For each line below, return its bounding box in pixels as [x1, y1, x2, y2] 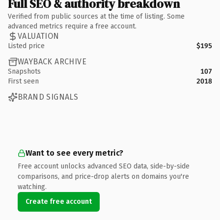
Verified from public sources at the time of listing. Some [8, 12, 185, 21]
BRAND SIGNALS [18, 92, 79, 102]
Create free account [26, 197, 92, 206]
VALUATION [18, 31, 59, 41]
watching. [18, 182, 47, 191]
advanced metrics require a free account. [8, 22, 137, 30]
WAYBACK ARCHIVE [18, 57, 86, 66]
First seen [8, 77, 39, 85]
